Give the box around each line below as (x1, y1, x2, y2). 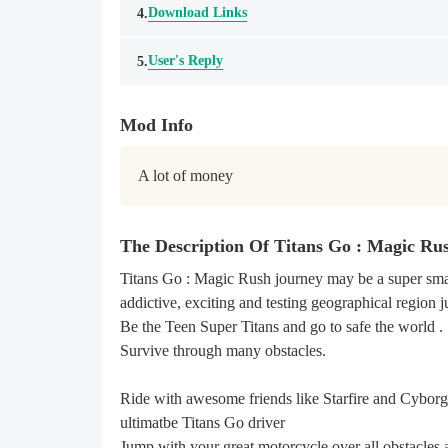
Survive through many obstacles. (120, 342, 326, 359)
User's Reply (148, 53, 223, 68)
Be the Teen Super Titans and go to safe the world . (120, 318, 443, 335)
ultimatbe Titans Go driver (120, 414, 285, 431)
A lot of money (138, 167, 233, 184)
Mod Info (120, 115, 193, 135)
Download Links (148, 5, 247, 20)
